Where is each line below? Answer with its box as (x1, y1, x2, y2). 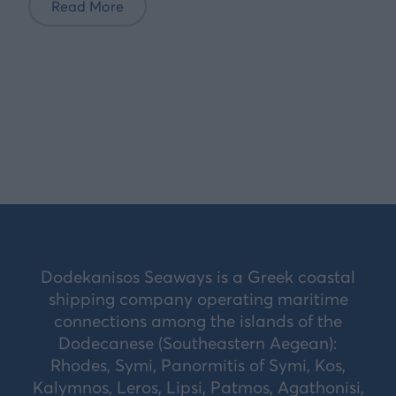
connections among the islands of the (54, 309, 342, 331)
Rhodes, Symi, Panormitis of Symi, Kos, (50, 354, 346, 376)
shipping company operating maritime (48, 287, 348, 309)
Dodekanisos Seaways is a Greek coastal (41, 265, 355, 287)
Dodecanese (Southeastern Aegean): (58, 331, 338, 354)
